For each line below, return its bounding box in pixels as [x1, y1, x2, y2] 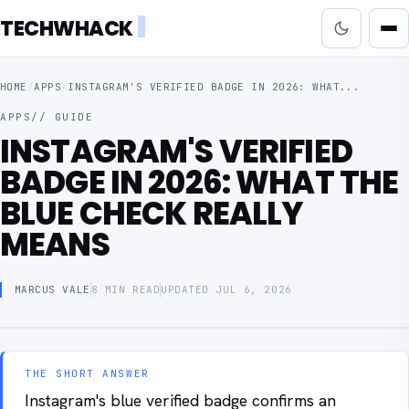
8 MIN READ [90, 283, 161, 296]
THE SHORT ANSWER [25, 367, 150, 380]
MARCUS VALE [14, 283, 90, 296]
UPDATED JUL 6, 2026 [161, 283, 292, 296]
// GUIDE [31, 110, 94, 123]
